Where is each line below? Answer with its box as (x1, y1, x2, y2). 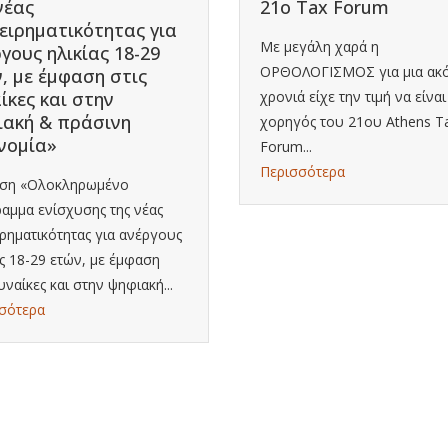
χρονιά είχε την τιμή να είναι (260, 86, 446, 106)
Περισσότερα (260, 161, 345, 181)
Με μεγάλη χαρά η (260, 36, 379, 56)
